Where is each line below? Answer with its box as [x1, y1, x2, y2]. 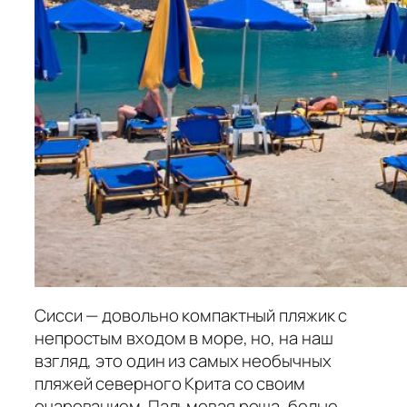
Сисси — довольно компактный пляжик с [35, 303, 348, 327]
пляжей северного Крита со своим [35, 371, 305, 395]
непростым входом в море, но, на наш [35, 325, 333, 350]
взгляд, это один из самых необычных [35, 348, 332, 372]
